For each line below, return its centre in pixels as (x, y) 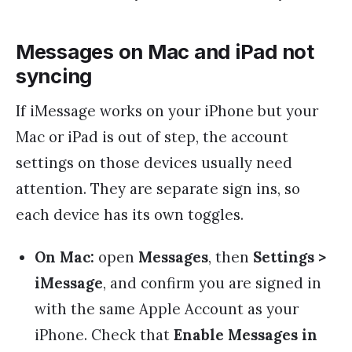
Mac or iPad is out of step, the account (152, 136)
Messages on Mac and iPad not (165, 51)
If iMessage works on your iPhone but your (167, 110)
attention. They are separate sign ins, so (158, 188)
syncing (54, 75)
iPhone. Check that (104, 334)
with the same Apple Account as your (167, 308)
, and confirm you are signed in (212, 282)
